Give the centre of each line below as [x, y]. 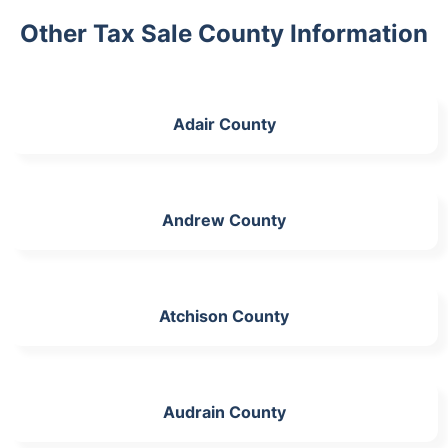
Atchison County [224, 315]
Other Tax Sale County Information [224, 33]
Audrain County [224, 411]
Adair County [224, 123]
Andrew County [224, 219]
